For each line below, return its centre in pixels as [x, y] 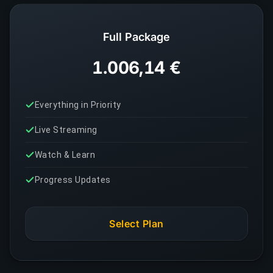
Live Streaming [66, 130]
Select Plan [136, 224]
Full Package [136, 37]
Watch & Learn [65, 155]
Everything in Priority [78, 105]
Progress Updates [73, 180]
